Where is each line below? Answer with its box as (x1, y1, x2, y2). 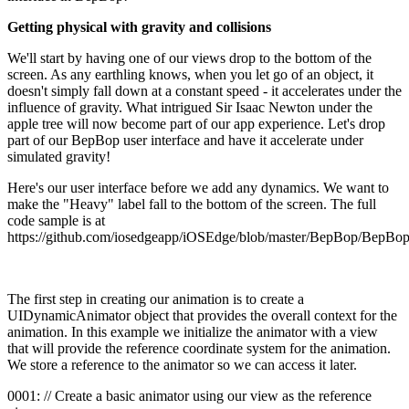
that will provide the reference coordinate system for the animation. (7, 340, 391, 356)
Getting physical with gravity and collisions (7, 18, 271, 35)
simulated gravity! (7, 148, 110, 164)
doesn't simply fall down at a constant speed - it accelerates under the (7, 82, 402, 99)
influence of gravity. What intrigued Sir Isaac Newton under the (7, 99, 372, 115)
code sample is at (7, 212, 105, 228)
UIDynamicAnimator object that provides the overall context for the (7, 307, 397, 323)
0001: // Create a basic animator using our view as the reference (7, 387, 372, 404)
